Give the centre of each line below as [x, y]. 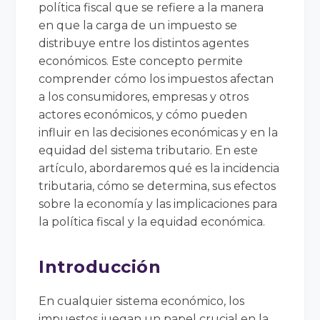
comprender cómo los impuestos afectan [156, 79]
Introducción [100, 266]
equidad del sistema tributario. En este [149, 150]
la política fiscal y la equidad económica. [152, 221]
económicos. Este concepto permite [141, 61]
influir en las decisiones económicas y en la [159, 132]
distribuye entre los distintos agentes [144, 43]
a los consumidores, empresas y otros [144, 96]
